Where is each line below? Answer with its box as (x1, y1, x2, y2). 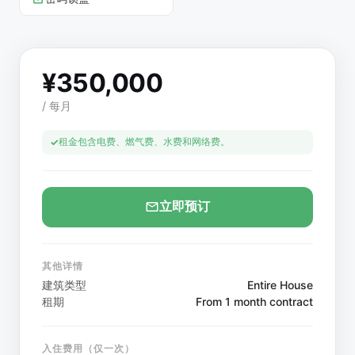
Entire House (247, 277, 313, 292)
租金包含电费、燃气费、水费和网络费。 (59, 135, 230, 147)
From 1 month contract (196, 294, 313, 308)
